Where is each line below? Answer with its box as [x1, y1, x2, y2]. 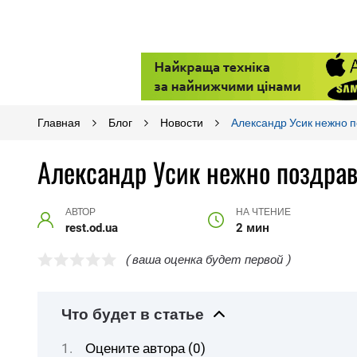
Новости [160, 116, 203, 129]
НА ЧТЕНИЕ [235, 206, 291, 218]
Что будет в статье [61, 306, 204, 324]
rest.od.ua [65, 221, 118, 235]
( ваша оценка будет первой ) [125, 252, 290, 267]
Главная [37, 116, 80, 129]
